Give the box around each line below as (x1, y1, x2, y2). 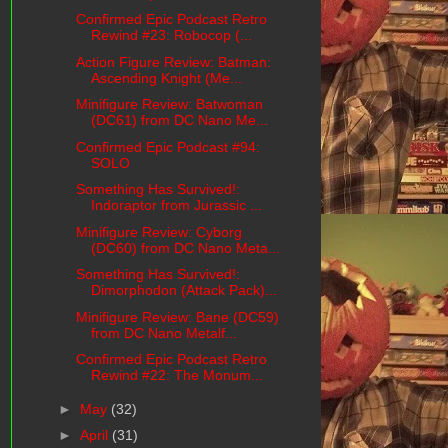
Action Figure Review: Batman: (75, 53, 271, 70)
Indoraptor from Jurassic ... (90, 197, 262, 214)
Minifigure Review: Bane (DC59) (75, 308, 279, 325)
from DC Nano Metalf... (90, 324, 237, 341)
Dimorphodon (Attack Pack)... (90, 282, 277, 299)
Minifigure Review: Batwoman (75, 96, 263, 113)
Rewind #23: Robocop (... (90, 27, 252, 44)
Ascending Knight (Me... (90, 69, 242, 86)
